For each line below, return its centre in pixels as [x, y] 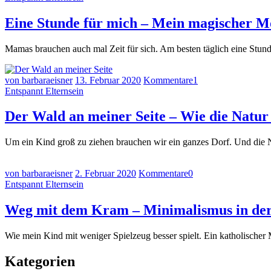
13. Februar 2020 [108, 80]
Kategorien [40, 262]
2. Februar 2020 [106, 174]
